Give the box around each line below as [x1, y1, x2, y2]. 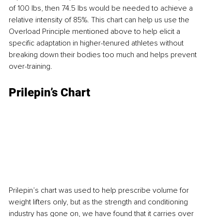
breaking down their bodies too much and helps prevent [9, 49, 199, 60]
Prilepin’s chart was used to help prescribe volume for [9, 186, 191, 196]
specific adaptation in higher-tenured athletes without [9, 38, 186, 48]
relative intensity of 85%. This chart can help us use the [9, 15, 191, 25]
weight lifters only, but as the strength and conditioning [9, 197, 190, 207]
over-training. [9, 61, 52, 71]
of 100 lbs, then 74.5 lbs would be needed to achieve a [9, 3, 195, 13]
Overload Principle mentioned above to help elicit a [9, 26, 182, 36]
